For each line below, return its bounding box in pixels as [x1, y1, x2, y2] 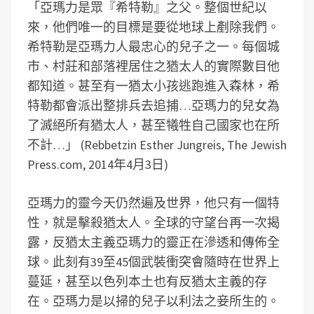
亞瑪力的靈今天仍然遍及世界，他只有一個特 [27, 195, 280, 211]
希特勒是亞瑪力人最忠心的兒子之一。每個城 [27, 39, 280, 55]
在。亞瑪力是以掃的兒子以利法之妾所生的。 [27, 293, 280, 309]
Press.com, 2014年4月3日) [27, 156, 168, 172]
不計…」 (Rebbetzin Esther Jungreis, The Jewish [27, 137, 287, 153]
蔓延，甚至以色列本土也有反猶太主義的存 [27, 273, 267, 289]
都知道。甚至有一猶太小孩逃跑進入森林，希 [27, 78, 280, 94]
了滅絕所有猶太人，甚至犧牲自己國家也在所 [27, 117, 280, 133]
